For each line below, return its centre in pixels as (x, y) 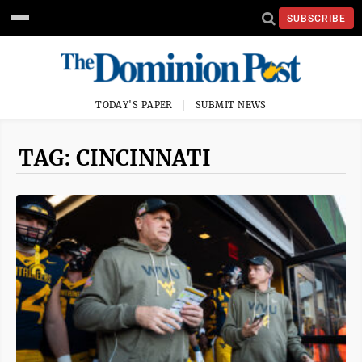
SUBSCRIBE (316, 18)
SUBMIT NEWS (231, 105)
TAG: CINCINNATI (115, 158)
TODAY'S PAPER (134, 105)
